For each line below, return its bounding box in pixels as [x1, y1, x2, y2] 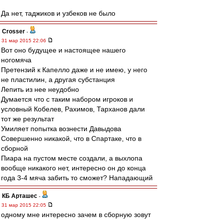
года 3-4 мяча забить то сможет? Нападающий [1, 174, 153, 182]
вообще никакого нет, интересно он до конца [1, 164, 146, 172]
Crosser [2, 28, 25, 35]
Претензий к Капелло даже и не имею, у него [1, 66, 147, 74]
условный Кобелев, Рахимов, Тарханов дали [1, 105, 145, 113]
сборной [1, 144, 28, 152]
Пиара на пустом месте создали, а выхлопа [1, 154, 142, 162]
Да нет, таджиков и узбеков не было [1, 9, 115, 17]
